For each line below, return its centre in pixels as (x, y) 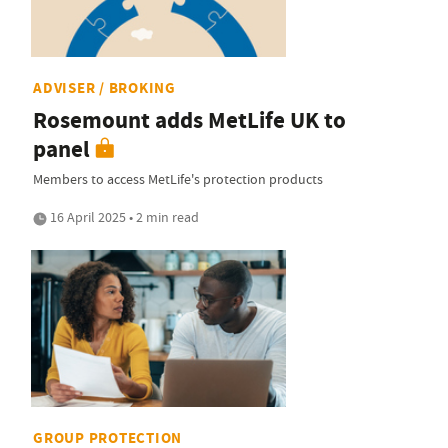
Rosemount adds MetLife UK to (189, 120)
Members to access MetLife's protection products (178, 178)
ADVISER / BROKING (104, 87)
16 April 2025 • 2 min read (123, 216)
